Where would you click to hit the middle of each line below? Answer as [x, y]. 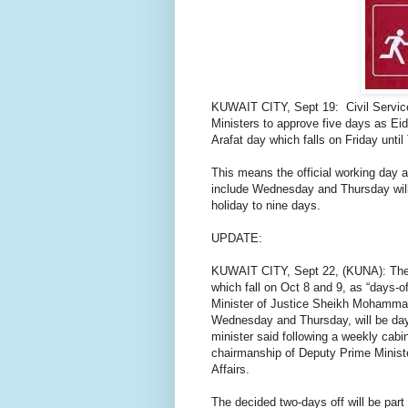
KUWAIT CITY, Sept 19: [279, 107]
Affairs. [230, 370]
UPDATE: [237, 239]
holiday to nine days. [266, 206]
